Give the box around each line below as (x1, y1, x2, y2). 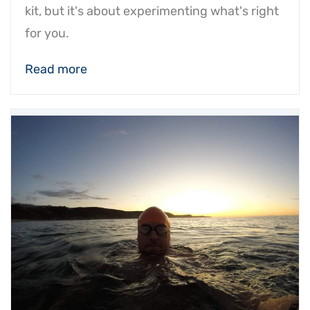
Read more (25, 62, 87, 77)
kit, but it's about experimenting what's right (25, 3, 279, 19)
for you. (25, 26, 69, 41)
